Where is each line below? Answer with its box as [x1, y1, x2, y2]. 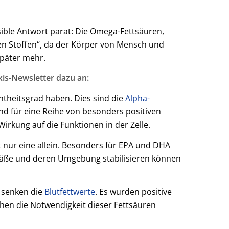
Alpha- [125, 92, 150, 104]
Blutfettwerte [44, 186, 95, 198]
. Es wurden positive [95, 186, 172, 198]
